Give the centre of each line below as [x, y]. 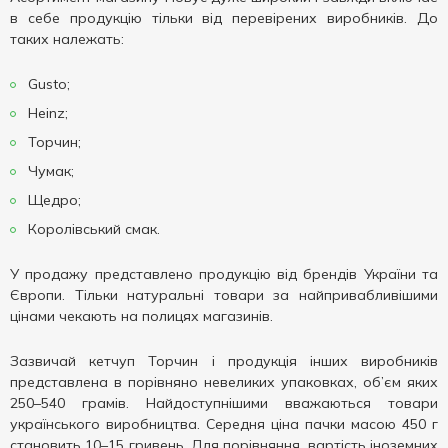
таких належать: [67, 39]
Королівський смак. [92, 229]
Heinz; [46, 113]
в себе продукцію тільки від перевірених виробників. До [224, 18]
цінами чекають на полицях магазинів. [141, 316]
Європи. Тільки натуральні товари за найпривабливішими [224, 295]
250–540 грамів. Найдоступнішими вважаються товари [224, 403]
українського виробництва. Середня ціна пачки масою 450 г [224, 424]
